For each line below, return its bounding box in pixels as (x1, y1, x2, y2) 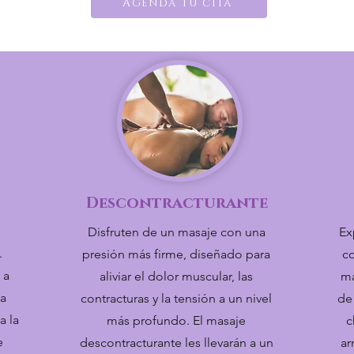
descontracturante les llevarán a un (79, 335, 273, 350)
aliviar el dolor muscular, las (100, 269, 253, 284)
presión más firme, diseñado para (82, 247, 270, 262)
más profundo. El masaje (107, 313, 246, 328)
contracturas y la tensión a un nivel (81, 291, 272, 306)
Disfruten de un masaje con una (87, 224, 265, 239)
